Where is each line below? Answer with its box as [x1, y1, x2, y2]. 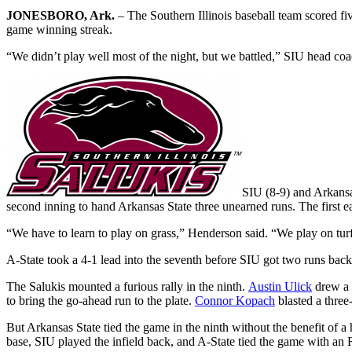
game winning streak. [6, 23, 112, 37]
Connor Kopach [195, 294, 275, 308]
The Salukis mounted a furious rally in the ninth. [6, 280, 248, 294]
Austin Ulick [248, 280, 312, 294]
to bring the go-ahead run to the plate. [6, 294, 195, 308]
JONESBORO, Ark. [6, 9, 115, 23]
